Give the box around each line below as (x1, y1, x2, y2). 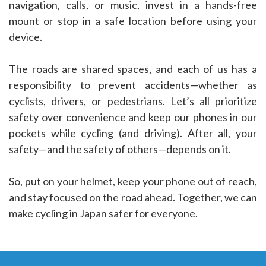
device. (9, 30, 42, 44)
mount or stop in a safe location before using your (9, 14, 257, 28)
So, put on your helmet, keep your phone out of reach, (9, 175, 257, 188)
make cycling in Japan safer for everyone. (9, 207, 198, 220)
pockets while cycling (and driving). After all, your (9, 126, 257, 140)
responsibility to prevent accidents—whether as (9, 78, 257, 92)
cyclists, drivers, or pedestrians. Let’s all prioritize (9, 94, 257, 108)
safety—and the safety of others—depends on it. (9, 142, 231, 156)
